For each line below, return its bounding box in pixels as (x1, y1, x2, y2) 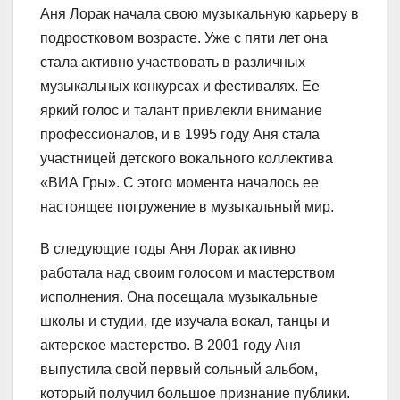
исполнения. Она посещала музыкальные (40, 288, 318, 304)
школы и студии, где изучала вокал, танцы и (40, 312, 329, 329)
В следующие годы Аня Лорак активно (40, 240, 296, 256)
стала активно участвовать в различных (40, 54, 305, 70)
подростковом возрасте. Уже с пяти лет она (40, 29, 328, 46)
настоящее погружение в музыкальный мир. (40, 198, 334, 214)
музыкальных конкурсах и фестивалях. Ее (40, 78, 320, 94)
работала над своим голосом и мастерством (40, 264, 335, 280)
